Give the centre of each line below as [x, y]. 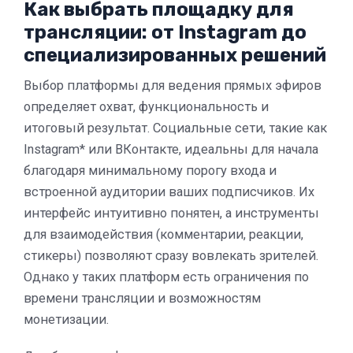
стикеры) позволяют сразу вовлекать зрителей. [171, 255]
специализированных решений [175, 55]
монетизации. [66, 319]
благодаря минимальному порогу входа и [150, 170]
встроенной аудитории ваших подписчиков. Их [169, 191]
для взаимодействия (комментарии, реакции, [163, 234]
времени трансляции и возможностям [142, 298]
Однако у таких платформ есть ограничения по [166, 277]
